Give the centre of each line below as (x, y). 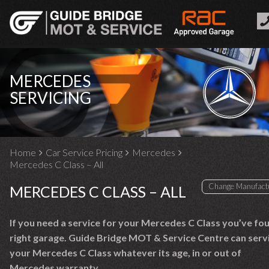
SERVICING (50, 98)
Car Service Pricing (84, 152)
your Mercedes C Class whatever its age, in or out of (125, 252)
